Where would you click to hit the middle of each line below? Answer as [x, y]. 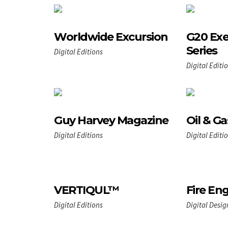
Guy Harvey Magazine [111, 120]
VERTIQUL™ [87, 190]
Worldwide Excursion [111, 37]
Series [202, 50]
